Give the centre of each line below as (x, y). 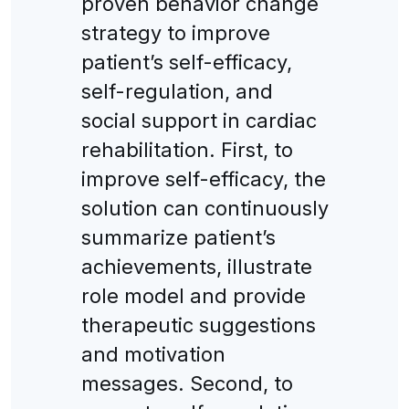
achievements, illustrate (196, 266)
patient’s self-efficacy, (186, 62)
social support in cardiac (199, 120)
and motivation (153, 354)
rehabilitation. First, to (187, 149)
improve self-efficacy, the (203, 178)
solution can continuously (204, 208)
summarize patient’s (178, 237)
